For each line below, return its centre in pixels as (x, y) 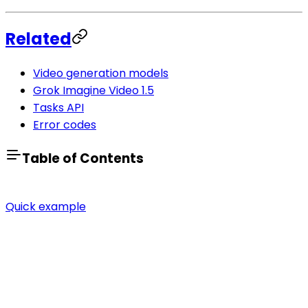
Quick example (46, 207)
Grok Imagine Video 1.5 (93, 91)
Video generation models (101, 74)
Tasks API (58, 108)
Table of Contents (83, 158)
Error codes (65, 125)
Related (38, 39)
